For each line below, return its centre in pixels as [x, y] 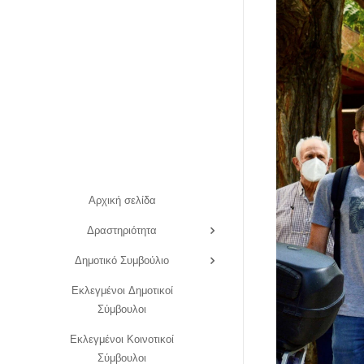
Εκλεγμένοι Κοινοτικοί [122, 339]
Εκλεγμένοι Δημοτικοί [122, 290]
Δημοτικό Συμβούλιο [122, 260]
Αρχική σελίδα [122, 200]
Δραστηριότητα [122, 230]
